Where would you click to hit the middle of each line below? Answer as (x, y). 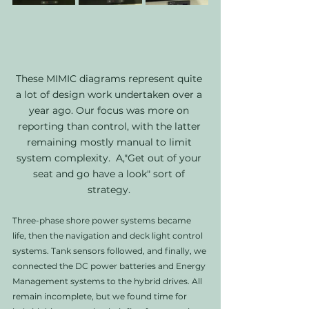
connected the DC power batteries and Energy (110, 266)
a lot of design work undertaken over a (110, 94)
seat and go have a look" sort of (110, 174)
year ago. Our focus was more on (110, 110)
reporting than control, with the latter (110, 126)
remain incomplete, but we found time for (101, 296)
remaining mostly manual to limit (110, 142)
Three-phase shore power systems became (103, 220)
